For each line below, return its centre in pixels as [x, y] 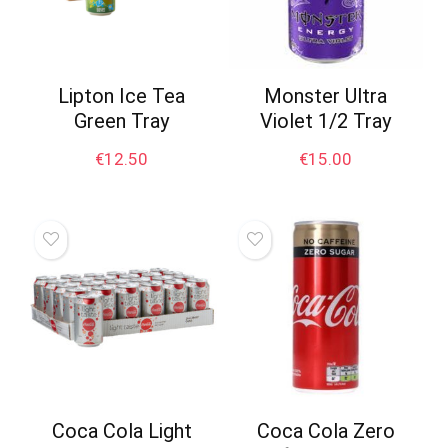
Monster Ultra [326, 95]
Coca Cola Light [121, 431]
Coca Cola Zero [325, 431]
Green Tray [122, 120]
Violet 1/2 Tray [326, 120]
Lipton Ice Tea [122, 95]
